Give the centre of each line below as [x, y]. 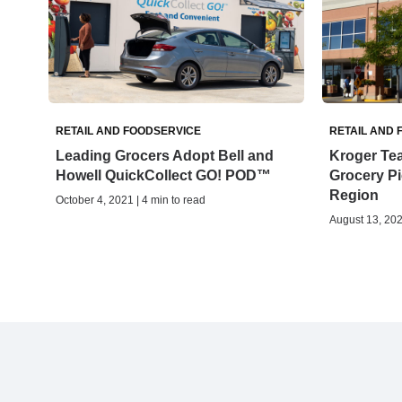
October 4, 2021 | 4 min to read [131, 201]
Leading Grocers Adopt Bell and [165, 156]
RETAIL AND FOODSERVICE [128, 131]
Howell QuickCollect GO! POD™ [163, 176]
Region [354, 196]
